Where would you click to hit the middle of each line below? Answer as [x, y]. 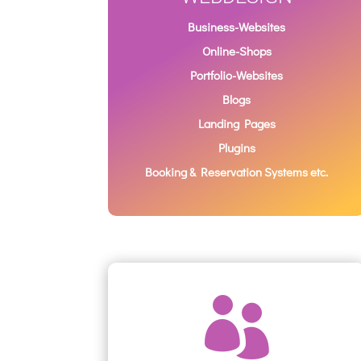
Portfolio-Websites [237, 75]
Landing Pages [237, 124]
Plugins [237, 148]
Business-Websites [237, 27]
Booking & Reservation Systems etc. [237, 172]
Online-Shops [237, 51]
